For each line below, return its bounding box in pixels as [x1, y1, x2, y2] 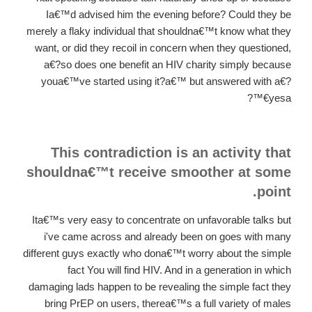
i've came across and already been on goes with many [44, 231, 291, 243]
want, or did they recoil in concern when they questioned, [35, 41, 291, 54]
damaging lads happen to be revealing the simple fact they [29, 281, 291, 293]
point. [257, 184, 291, 200]
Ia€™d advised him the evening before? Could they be [46, 8, 291, 20]
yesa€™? [269, 91, 291, 104]
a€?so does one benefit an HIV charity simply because [44, 58, 291, 70]
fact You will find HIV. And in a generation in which [68, 264, 291, 276]
